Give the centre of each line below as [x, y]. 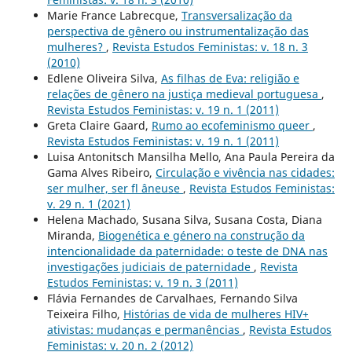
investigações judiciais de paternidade [150, 267]
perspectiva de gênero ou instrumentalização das [178, 31]
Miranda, [72, 236]
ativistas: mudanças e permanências [145, 330]
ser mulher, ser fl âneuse [115, 189]
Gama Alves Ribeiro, [101, 173]
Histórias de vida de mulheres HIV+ [216, 314]
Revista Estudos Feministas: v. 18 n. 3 [210, 47]
